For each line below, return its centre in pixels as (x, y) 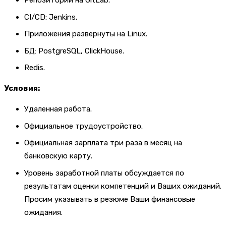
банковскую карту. (58, 156)
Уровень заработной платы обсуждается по (104, 173)
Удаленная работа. (58, 109)
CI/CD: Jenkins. (51, 17)
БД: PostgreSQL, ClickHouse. (74, 51)
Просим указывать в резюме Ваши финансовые (110, 199)
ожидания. (43, 212)
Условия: (22, 89)
